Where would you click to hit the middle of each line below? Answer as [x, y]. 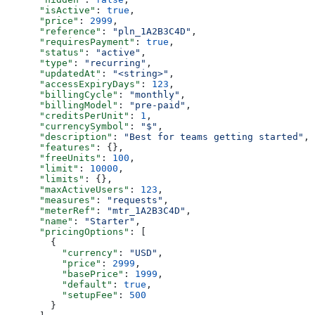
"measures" [51, 200]
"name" [39, 221]
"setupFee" [62, 295]
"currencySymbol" [67, 126]
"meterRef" [51, 211]
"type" [39, 63]
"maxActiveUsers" [67, 189]
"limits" [45, 179]
